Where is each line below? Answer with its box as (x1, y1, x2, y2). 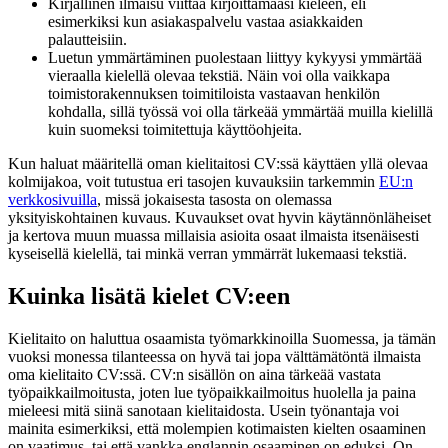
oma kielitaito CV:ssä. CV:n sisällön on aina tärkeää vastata (8, 366, 381, 384)
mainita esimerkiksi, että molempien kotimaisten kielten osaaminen (8, 420, 426, 438)
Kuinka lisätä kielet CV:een (8, 283, 290, 310)
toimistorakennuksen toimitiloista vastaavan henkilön (48, 85, 380, 103)
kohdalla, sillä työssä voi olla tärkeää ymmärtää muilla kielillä (48, 103, 433, 121)
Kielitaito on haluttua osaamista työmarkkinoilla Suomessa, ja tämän (8, 330, 436, 348)
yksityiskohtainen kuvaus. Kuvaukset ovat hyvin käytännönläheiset (8, 209, 431, 227)
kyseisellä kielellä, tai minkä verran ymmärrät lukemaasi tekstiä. (8, 245, 411, 263)
